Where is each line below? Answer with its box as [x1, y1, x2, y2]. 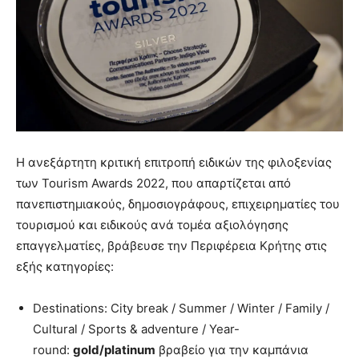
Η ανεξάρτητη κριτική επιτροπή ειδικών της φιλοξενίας [16, 154, 332, 170]
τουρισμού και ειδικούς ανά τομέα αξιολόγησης [16, 216, 288, 232]
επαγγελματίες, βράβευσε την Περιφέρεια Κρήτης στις [16, 237, 327, 253]
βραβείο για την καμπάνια [155, 341, 309, 357]
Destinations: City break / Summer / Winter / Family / [33, 300, 329, 316]
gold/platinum [73, 341, 155, 357]
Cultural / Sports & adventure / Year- [33, 321, 240, 337]
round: [33, 341, 73, 357]
